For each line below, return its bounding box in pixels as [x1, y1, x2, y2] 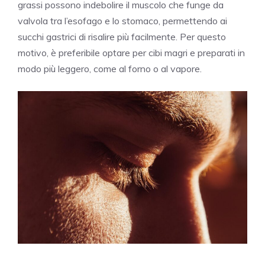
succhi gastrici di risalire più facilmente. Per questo [18, 31, 226, 43]
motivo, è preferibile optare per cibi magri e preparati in [18, 47, 245, 59]
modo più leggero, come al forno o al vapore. [18, 63, 202, 75]
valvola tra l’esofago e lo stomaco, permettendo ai [18, 15, 227, 27]
